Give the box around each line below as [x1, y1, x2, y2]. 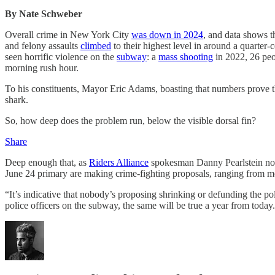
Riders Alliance [89, 157, 149, 168]
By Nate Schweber [5, 8, 82, 19]
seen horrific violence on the [5, 51, 117, 62]
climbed [80, 40, 111, 51]
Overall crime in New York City [5, 29, 131, 40]
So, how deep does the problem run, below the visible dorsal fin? [5, 115, 256, 126]
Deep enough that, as [5, 157, 89, 168]
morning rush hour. [5, 62, 79, 73]
